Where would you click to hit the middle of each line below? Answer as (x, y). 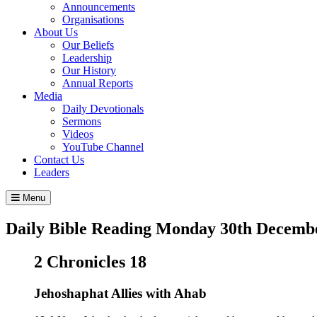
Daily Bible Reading (81, 228)
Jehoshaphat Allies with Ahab (120, 293)
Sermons (82, 121)
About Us (56, 32)
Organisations (93, 19)
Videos (78, 134)
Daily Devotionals (103, 108)
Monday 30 (196, 228)
